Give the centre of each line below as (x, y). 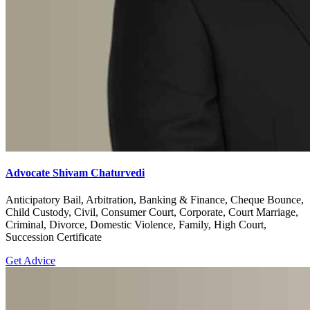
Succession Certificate (54, 237)
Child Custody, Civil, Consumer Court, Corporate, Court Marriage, (152, 212)
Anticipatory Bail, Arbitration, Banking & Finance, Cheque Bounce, (155, 199)
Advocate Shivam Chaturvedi (75, 172)
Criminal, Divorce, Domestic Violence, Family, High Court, (136, 224)
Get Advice (30, 260)
